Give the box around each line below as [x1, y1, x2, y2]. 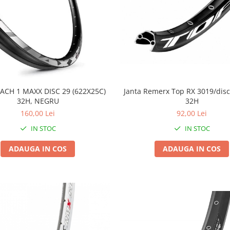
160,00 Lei [21, 108, 55, 118]
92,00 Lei [177, 108, 207, 118]
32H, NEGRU [16, 95, 59, 106]
